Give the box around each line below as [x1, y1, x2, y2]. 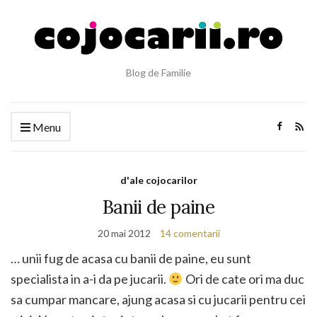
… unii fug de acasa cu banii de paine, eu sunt [11, 250, 251, 266]
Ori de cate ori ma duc [183, 271, 304, 287]
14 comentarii [159, 227, 220, 239]
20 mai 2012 [97, 227, 151, 239]
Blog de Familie [126, 67, 191, 79]
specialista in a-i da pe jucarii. [11, 271, 168, 287]
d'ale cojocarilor [120, 174, 197, 186]
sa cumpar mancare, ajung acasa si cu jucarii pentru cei [11, 292, 306, 307]
